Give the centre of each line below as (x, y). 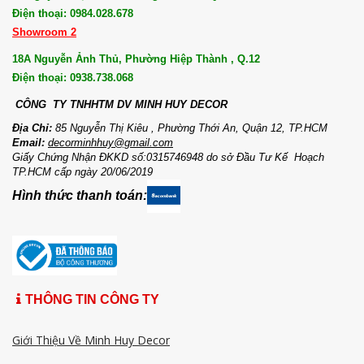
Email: (28, 143)
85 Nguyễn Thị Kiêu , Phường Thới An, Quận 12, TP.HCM (191, 128)
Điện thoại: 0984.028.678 (74, 13)
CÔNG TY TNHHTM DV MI (81, 104)
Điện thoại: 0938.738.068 (73, 78)
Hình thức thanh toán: (80, 195)
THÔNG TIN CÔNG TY (92, 299)
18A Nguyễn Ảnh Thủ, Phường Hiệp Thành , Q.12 (136, 59)
